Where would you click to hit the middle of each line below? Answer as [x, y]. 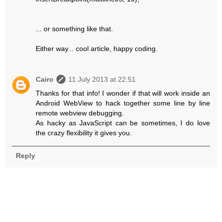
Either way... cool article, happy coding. [97, 49]
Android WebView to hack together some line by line [123, 103]
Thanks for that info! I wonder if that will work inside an [123, 93]
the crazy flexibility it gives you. [84, 133]
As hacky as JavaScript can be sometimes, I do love [123, 123]
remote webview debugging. [80, 113]
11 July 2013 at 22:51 [102, 80]
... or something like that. [75, 29]
